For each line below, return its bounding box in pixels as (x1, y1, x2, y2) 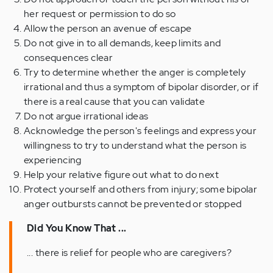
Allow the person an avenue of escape (24, 22, 192, 35)
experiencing (24, 154, 82, 167)
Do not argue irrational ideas (24, 110, 149, 123)
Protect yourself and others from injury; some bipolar (24, 183, 258, 196)
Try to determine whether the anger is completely (24, 66, 246, 79)
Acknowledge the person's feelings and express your (24, 124, 257, 138)
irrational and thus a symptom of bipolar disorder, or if (24, 80, 259, 94)
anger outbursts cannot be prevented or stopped (24, 197, 242, 211)
